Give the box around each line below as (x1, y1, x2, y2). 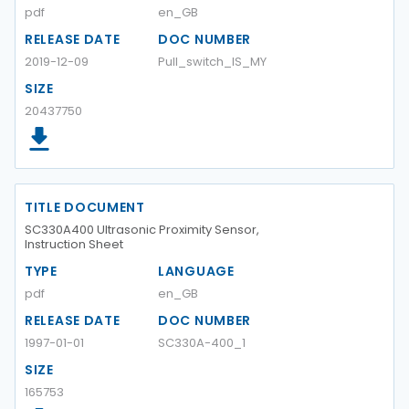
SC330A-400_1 (158, 334, 246, 351)
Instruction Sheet (25, 236, 123, 253)
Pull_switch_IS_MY (158, 53, 267, 70)
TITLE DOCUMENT (25, 198, 145, 216)
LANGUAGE (158, 262, 235, 280)
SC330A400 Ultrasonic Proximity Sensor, (25, 221, 259, 238)
